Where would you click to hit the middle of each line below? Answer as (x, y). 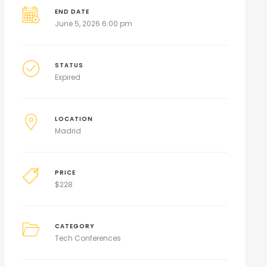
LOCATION (74, 119)
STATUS (69, 65)
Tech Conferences (88, 238)
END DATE (72, 12)
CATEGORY (75, 226)
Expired (68, 77)
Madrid (68, 131)
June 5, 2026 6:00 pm (94, 24)
